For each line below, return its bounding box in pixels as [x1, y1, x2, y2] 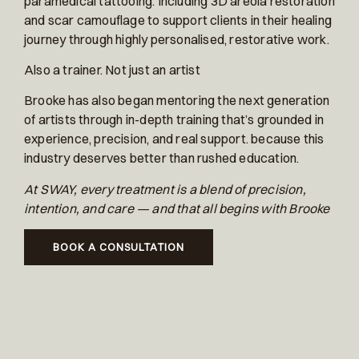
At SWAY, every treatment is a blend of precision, [24, 180, 306, 197]
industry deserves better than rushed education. [24, 150, 300, 167]
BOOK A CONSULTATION [53, 240, 184, 254]
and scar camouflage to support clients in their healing [24, 11, 333, 28]
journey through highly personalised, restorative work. [24, 30, 329, 47]
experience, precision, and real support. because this [24, 131, 325, 147]
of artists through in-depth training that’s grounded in [24, 111, 325, 128]
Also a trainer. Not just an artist [24, 62, 200, 79]
